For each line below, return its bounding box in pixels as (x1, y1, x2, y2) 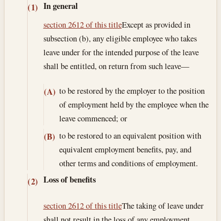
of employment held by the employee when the (59, 99, 209, 110)
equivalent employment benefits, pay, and (59, 144, 191, 155)
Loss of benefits (43, 173, 96, 186)
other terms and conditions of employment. (59, 157, 198, 169)
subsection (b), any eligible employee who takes (43, 33, 197, 44)
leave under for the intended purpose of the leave (43, 46, 199, 58)
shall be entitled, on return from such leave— (43, 60, 189, 72)
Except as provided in (121, 19, 190, 31)
